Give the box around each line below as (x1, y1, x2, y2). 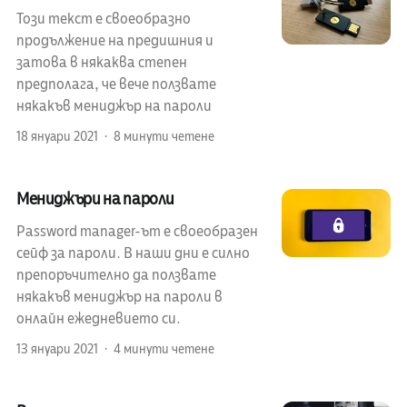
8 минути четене (113, 128, 214, 146)
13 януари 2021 (15, 341, 98, 359)
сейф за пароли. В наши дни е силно (15, 243, 250, 264)
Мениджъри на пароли (15, 188, 175, 211)
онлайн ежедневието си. (15, 309, 181, 330)
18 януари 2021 (15, 128, 98, 146)
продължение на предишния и (15, 31, 213, 52)
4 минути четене (113, 341, 214, 359)
